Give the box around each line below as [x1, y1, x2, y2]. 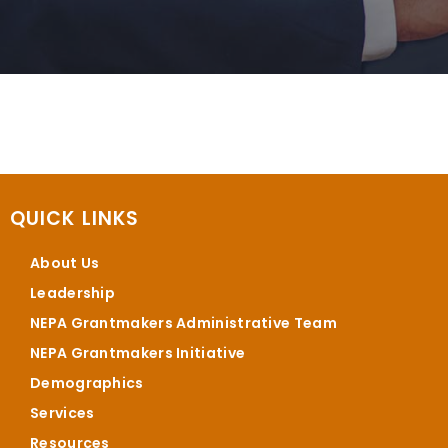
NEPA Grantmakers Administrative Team [30, 313, 337, 334]
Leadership [30, 283, 115, 304]
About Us [30, 253, 100, 274]
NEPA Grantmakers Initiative [30, 343, 246, 364]
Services [30, 403, 95, 424]
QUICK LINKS [10, 205, 140, 233]
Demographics [30, 373, 144, 394]
